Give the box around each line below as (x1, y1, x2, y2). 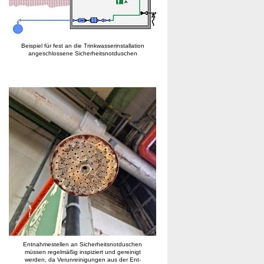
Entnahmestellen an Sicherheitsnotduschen (23, 241, 142, 248)
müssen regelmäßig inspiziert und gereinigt (24, 249, 141, 256)
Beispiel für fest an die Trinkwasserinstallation (21, 42, 144, 49)
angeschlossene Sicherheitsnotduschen (28, 50, 137, 57)
